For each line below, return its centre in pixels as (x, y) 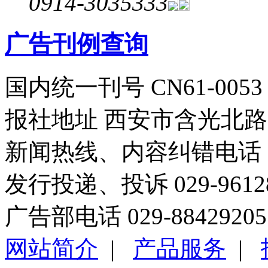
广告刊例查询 (77, 44)
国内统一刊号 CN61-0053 (134, 87)
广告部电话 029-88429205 (136, 217)
